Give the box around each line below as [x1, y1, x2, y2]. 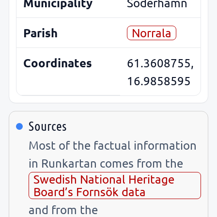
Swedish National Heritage [33, 171, 175, 186]
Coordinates [23, 55, 92, 70]
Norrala [132, 25, 172, 40]
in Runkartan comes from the [29, 155, 183, 170]
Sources [29, 117, 66, 133]
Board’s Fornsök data [33, 184, 146, 199]
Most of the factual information [29, 138, 197, 152]
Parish [23, 25, 58, 40]
